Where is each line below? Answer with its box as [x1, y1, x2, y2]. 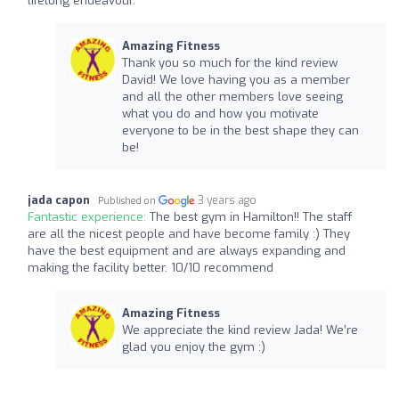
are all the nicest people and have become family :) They [28, 225, 350, 241]
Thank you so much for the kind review [121, 54, 338, 70]
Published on [98, 194, 159, 207]
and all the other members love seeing [121, 88, 343, 104]
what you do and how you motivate [121, 105, 319, 121]
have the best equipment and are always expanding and [28, 242, 346, 258]
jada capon [28, 191, 90, 208]
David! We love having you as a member [121, 71, 350, 87]
